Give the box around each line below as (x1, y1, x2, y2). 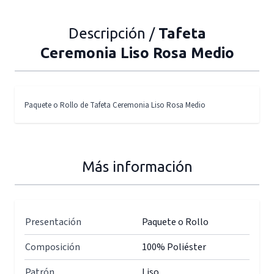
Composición (25, 240, 80, 254)
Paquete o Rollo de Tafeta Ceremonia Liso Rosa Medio (24, 100, 206, 111)
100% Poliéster (142, 240, 206, 254)
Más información (81, 158, 193, 175)
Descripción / (68, 25, 158, 42)
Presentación (25, 215, 81, 229)
